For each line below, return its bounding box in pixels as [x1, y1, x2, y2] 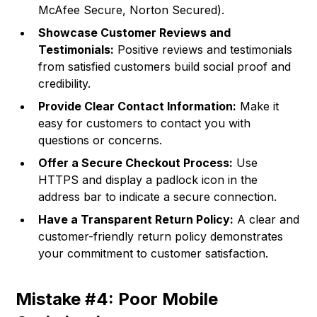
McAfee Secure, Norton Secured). [38, 3, 225, 18]
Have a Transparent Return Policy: [38, 212, 234, 227]
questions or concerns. [38, 133, 163, 148]
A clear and [234, 212, 300, 227]
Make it [236, 99, 279, 114]
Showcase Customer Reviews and [38, 25, 231, 40]
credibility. [38, 76, 91, 91]
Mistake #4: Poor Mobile [16, 289, 219, 310]
